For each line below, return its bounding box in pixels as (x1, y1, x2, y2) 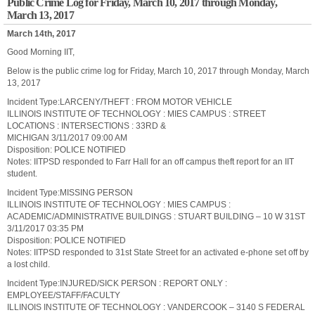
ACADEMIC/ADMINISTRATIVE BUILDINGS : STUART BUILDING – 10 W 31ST (7, 212, 305, 221)
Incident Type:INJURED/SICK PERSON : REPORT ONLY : (7, 278, 227, 288)
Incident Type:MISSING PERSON (7, 188, 133, 198)
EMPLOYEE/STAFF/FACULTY (7, 290, 120, 300)
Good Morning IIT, (7, 47, 75, 57)
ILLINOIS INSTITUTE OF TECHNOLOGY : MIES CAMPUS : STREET (7, 109, 266, 119)
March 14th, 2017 (7, 29, 76, 39)
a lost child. (7, 259, 50, 269)
